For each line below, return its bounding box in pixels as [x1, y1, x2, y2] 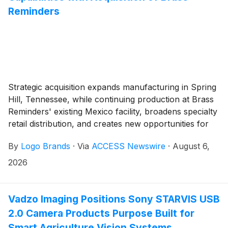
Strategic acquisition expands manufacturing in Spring [8, 82, 216, 93]
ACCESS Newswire [92, 141, 165, 152]
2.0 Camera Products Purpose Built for [8, 207, 194, 220]
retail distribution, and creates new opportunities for [8, 119, 209, 129]
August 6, [173, 141, 210, 152]
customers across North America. [8, 131, 139, 141]
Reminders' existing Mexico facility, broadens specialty [8, 106, 217, 117]
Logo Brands [21, 141, 70, 152]
